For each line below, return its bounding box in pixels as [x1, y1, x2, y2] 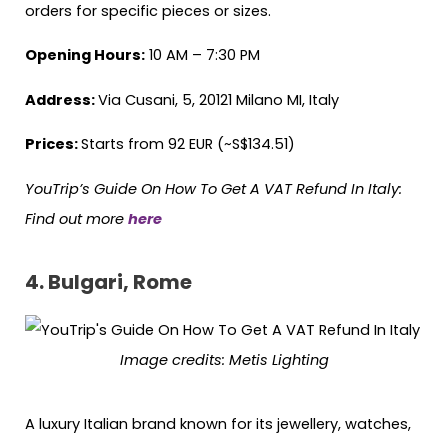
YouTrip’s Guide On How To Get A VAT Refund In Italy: [25, 179, 402, 200]
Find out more [25, 209, 128, 230]
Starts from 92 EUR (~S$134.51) [81, 134, 295, 155]
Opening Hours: [25, 45, 145, 66]
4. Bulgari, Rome [25, 267, 192, 296]
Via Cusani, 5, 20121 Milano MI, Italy [98, 89, 339, 110]
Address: [25, 89, 98, 110]
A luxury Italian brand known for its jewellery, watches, [25, 414, 411, 435]
